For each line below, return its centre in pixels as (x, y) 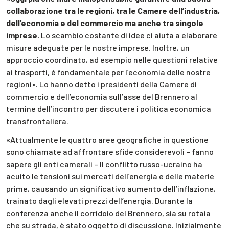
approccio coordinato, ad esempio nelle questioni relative (112, 59)
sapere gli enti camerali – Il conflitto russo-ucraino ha (104, 164)
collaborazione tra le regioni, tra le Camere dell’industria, (113, 10)
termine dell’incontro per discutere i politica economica (109, 108)
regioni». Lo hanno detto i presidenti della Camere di (101, 84)
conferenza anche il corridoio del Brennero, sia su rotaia (108, 213)
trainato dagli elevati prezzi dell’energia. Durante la (99, 201)
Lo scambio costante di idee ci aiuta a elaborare (128, 35)
